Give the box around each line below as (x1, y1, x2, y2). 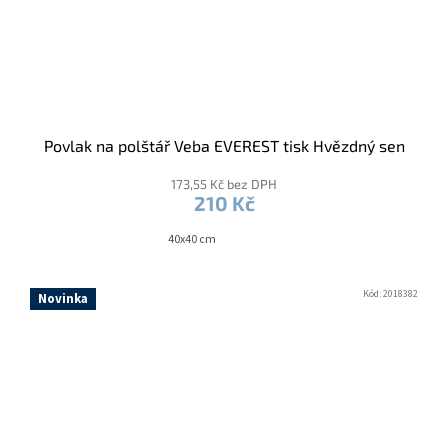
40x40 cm (168, 230, 216, 248)
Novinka (38, 289, 88, 308)
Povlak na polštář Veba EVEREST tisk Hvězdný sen (43, 135, 405, 155)
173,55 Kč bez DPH (171, 175, 277, 192)
